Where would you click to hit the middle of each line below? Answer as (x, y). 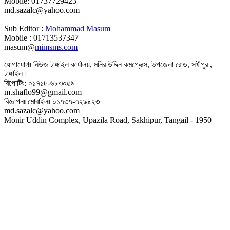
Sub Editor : (25, 28)
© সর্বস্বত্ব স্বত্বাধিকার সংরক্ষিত (40, 153)
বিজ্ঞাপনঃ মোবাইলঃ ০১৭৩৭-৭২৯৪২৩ (52, 101)
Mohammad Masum (78, 28)
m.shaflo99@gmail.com (43, 92)
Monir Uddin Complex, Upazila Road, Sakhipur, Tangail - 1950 (108, 120)
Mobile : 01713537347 (41, 37)
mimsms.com (56, 47)
